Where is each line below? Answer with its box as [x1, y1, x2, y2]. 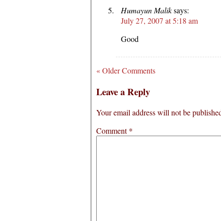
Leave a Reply [96, 84, 150, 98]
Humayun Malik [121, 4, 172, 15]
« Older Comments [96, 65, 155, 75]
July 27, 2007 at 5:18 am [121, 15, 198, 26]
